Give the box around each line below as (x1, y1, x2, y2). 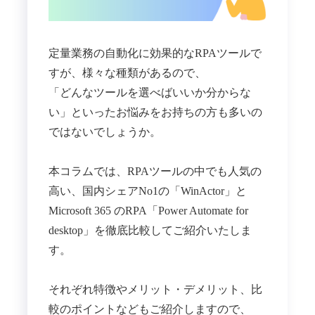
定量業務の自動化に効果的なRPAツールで (48, 47, 262, 60)
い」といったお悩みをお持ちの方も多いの (48, 106, 262, 119)
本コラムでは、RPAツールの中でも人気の (48, 165, 262, 178)
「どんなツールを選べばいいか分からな (48, 86, 251, 99)
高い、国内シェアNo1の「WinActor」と (48, 185, 247, 198)
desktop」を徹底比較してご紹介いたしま (48, 224, 252, 237)
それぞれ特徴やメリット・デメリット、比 (48, 283, 262, 296)
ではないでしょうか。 (48, 126, 161, 139)
